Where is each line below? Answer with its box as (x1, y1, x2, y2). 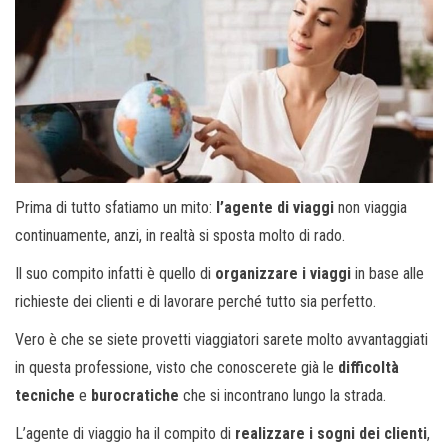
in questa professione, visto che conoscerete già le (15, 357, 338, 377)
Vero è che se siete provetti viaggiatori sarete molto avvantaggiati (15, 329, 428, 349)
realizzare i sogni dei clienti (235, 423, 427, 443)
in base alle (351, 263, 424, 283)
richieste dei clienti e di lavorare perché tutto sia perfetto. (15, 291, 376, 311)
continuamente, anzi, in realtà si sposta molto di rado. (15, 225, 345, 245)
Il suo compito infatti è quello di (15, 263, 215, 283)
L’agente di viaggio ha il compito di (15, 423, 235, 443)
